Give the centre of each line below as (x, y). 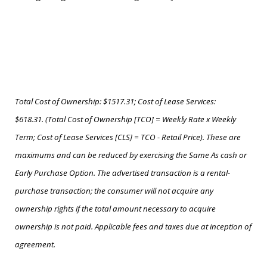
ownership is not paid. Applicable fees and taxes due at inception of (133, 226)
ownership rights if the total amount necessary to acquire (115, 208)
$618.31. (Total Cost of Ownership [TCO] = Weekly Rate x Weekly (125, 119)
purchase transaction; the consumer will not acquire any (114, 190)
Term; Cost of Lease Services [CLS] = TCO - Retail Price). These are (128, 137)
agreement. (35, 244)
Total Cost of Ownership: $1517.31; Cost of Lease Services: (115, 101)
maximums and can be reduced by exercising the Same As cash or (131, 155)
